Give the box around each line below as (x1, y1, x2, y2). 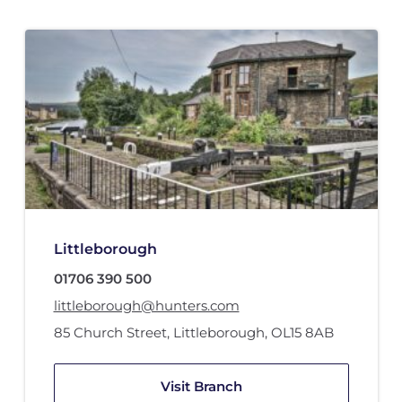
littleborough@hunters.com (53, 297, 240, 315)
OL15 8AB (270, 324, 334, 342)
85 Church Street (53, 324, 167, 342)
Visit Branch (160, 378, 242, 396)
